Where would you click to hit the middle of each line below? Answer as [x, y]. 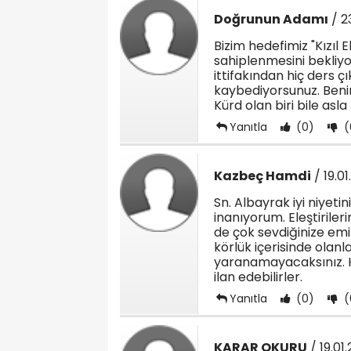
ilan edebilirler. [258, 277]
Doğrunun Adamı [271, 19]
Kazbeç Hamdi [262, 176]
